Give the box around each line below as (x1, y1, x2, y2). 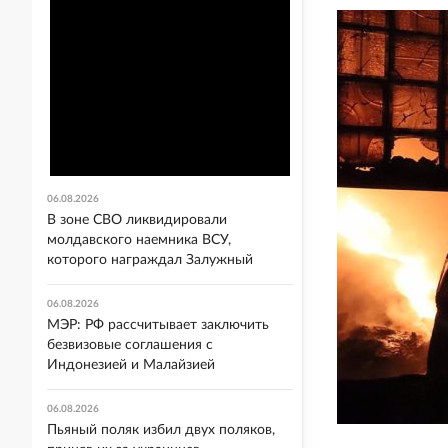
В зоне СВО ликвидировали (47, 213, 227, 227)
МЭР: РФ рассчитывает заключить (47, 318, 269, 332)
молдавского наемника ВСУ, (47, 233, 231, 247)
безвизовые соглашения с (47, 338, 213, 352)
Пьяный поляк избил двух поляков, (47, 423, 275, 437)
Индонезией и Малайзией (47, 358, 215, 372)
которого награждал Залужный (47, 253, 253, 267)
